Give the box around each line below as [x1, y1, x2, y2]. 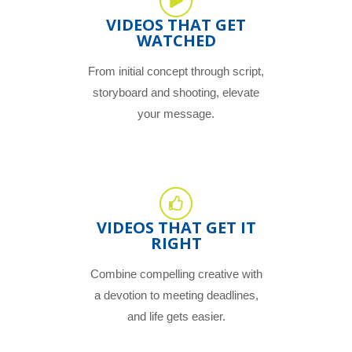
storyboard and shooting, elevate [93, 85, 259, 99]
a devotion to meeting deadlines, [93, 288, 258, 302]
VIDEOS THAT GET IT [96, 216, 256, 238]
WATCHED [136, 29, 216, 51]
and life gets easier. [126, 309, 225, 323]
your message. [137, 106, 214, 120]
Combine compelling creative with [90, 266, 262, 280]
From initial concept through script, [88, 64, 264, 78]
